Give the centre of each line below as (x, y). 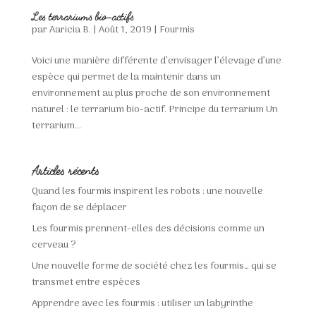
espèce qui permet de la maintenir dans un (126, 78)
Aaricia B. (70, 30)
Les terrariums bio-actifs (83, 16)
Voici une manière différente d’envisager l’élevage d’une (156, 61)
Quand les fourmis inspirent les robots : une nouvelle (147, 192)
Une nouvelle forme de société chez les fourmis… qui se (154, 267)
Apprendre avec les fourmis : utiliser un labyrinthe (142, 304)
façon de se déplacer (79, 208)
